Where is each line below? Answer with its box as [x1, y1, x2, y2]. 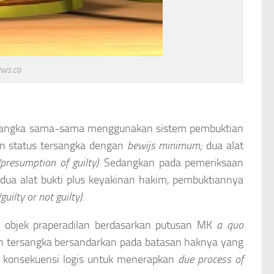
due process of [178, 252, 244, 266]
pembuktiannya [172, 172, 243, 187]
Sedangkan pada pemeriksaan [100, 155, 244, 169]
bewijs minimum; [127, 138, 203, 152]
